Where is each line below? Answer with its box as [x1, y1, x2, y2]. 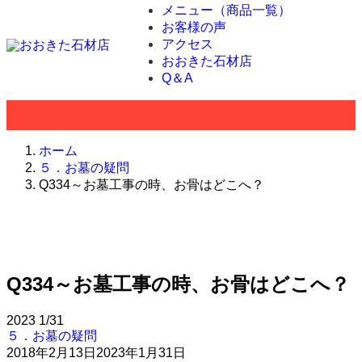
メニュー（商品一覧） [162, 3, 291, 17]
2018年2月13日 [6, 345, 96, 360]
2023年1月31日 [96, 345, 186, 360]
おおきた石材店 [162, 54, 252, 68]
